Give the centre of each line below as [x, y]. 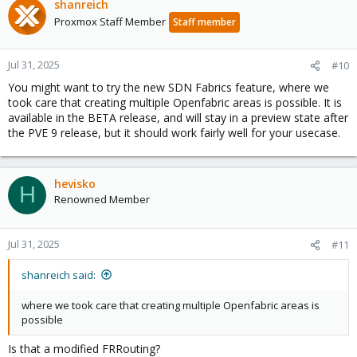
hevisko [75, 183]
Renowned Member [102, 199]
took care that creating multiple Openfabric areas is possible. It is [175, 102]
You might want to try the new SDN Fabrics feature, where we [169, 87]
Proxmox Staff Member [110, 21]
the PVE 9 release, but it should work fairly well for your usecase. [174, 132]
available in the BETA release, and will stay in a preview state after [178, 117]
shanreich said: [59, 275]
